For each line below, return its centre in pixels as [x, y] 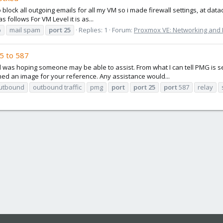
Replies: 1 [93, 30]
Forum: [123, 30]
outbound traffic [57, 87]
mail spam [25, 30]
